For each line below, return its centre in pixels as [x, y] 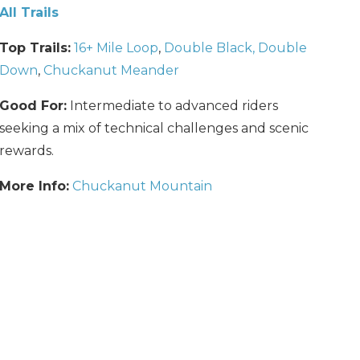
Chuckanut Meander [111, 70]
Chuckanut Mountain [142, 186]
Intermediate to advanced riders [172, 105]
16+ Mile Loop [116, 47]
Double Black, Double [235, 47]
